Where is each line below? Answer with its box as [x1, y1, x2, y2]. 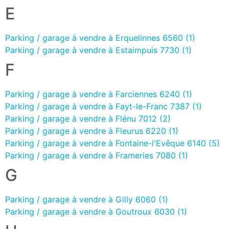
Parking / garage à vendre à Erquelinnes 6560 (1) [5, 32, 195, 43]
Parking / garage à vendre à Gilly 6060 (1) [5, 194, 168, 204]
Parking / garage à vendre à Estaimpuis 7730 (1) [5, 44, 192, 55]
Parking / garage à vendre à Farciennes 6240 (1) [5, 88, 192, 99]
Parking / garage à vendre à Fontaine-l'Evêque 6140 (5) [5, 138, 220, 148]
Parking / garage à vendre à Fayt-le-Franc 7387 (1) [5, 101, 202, 111]
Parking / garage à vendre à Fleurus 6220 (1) [5, 125, 178, 136]
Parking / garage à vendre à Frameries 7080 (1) [5, 150, 188, 161]
